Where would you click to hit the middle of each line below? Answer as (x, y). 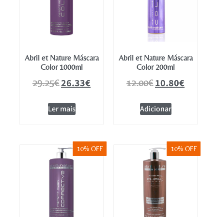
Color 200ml (155, 67)
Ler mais (62, 109)
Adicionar (155, 109)
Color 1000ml (62, 67)
